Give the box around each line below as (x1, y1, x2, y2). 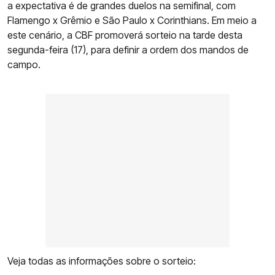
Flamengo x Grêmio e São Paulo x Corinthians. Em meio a (7, 14, 257, 27)
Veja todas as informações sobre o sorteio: (7, 255, 196, 268)
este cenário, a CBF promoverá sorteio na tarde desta (7, 29, 242, 42)
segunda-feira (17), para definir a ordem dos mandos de (7, 44, 249, 56)
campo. (7, 58, 41, 71)
